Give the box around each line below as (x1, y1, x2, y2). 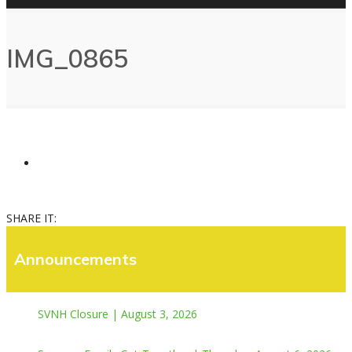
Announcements (14, 248, 137, 269)
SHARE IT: (6, 210, 57, 225)
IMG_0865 (6, 42, 128, 75)
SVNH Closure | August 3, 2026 (38, 306, 197, 321)
